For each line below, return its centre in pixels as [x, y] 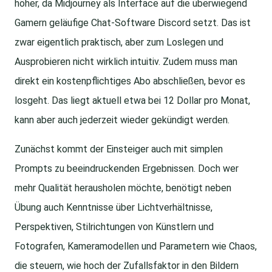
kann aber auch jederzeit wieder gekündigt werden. [122, 120]
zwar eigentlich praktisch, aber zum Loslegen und [119, 42]
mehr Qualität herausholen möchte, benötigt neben [123, 188]
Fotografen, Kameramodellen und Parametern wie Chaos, [136, 246]
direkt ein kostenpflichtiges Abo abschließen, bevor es [130, 81]
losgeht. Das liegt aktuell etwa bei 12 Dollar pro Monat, [132, 101]
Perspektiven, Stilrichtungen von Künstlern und [114, 227]
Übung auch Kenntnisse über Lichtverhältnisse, [114, 208]
